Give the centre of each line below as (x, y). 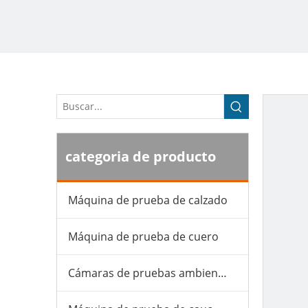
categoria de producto (141, 156)
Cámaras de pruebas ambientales (222, 273)
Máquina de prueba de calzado (148, 200)
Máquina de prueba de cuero (143, 236)
